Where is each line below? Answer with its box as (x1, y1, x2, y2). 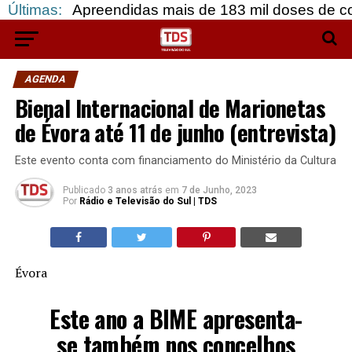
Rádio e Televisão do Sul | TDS (79, 196, 217, 207)
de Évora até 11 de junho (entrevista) (14, 115, 336, 148)
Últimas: (8, 2, 62, 18)
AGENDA (23, 73, 68, 85)
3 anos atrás (107, 185, 163, 196)
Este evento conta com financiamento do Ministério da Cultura (14, 154, 336, 167)
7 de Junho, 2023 (181, 185, 257, 196)
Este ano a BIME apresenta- (49, 301, 302, 337)
